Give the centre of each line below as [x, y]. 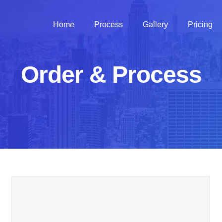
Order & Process [111, 74]
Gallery [155, 25]
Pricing [200, 25]
